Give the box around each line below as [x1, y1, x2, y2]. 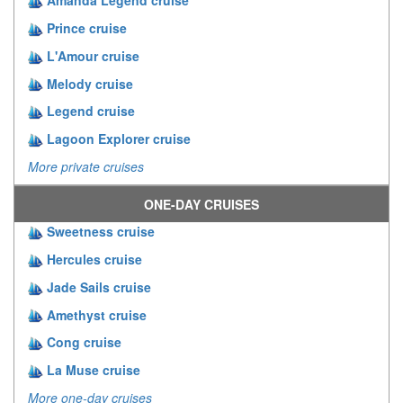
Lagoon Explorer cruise [47, 130, 191, 148]
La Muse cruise [47, 361, 140, 380]
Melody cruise [47, 74, 133, 93]
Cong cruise [47, 333, 121, 352]
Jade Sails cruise [47, 277, 151, 296]
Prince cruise [47, 18, 127, 37]
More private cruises [28, 157, 144, 176]
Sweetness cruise [47, 222, 155, 241]
